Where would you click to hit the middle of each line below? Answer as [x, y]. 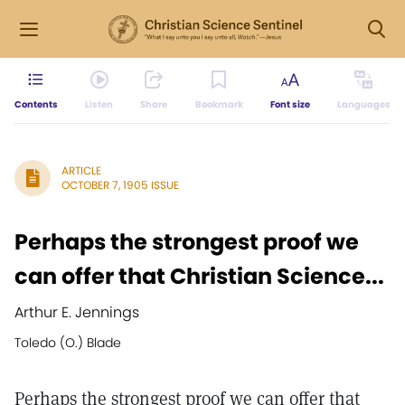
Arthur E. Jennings [77, 312]
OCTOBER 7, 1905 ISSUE [120, 185]
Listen [99, 104]
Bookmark [219, 104]
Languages [363, 104]
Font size [290, 104]
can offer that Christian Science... [199, 276]
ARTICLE [81, 170]
